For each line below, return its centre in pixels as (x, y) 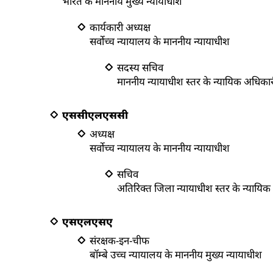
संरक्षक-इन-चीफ (119, 240)
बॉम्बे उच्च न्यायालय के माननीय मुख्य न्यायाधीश (176, 254)
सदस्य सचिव (140, 67)
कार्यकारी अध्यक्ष (120, 27)
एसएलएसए (87, 222)
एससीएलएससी (95, 115)
